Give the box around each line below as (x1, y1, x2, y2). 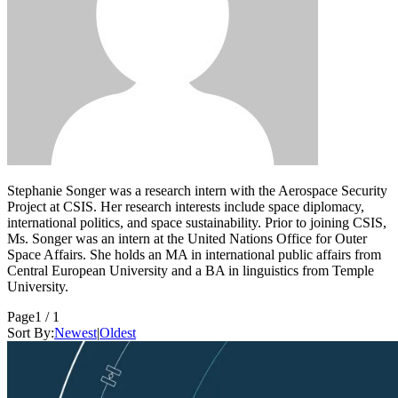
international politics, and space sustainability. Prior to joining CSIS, (7, 214, 386, 230)
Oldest (99, 324, 136, 340)
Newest (54, 324, 97, 340)
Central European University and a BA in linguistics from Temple (7, 262, 374, 278)
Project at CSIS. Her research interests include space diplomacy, (7, 198, 364, 214)
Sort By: (7, 324, 54, 340)
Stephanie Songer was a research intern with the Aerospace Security (7, 182, 387, 198)
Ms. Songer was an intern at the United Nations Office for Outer (7, 230, 367, 246)
